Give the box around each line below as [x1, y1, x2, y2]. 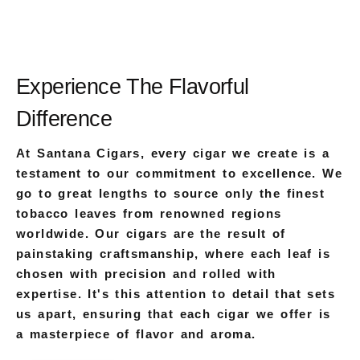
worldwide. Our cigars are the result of [16, 227, 286, 241]
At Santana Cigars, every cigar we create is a [16, 146, 329, 161]
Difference [16, 107, 112, 132]
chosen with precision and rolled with [16, 267, 276, 281]
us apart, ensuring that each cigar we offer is [16, 307, 331, 321]
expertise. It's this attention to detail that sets [16, 287, 335, 301]
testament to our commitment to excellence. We [16, 166, 342, 181]
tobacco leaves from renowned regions [16, 207, 282, 221]
